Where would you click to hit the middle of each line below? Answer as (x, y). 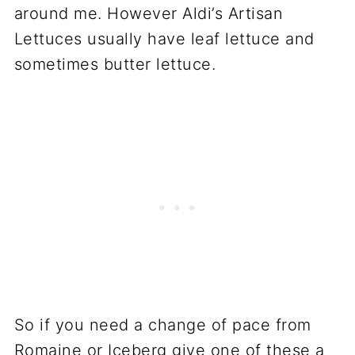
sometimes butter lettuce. (115, 65)
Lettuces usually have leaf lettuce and (164, 39)
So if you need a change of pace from (162, 325)
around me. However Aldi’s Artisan (149, 14)
